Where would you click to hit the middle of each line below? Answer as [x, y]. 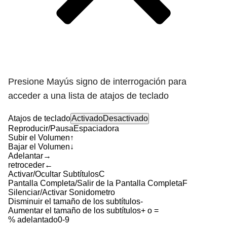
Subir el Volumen [39, 138]
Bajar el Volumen [39, 147]
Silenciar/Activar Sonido [51, 192]
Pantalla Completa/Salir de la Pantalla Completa [95, 183]
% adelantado [33, 220]
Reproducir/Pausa [41, 128]
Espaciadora [96, 128]
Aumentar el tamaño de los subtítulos [74, 211]
